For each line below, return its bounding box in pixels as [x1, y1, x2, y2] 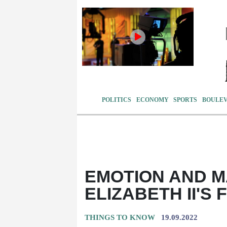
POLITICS [102, 96, 132, 103]
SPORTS [173, 96, 198, 103]
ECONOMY [136, 96, 169, 103]
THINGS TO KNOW [85, 213, 155, 221]
